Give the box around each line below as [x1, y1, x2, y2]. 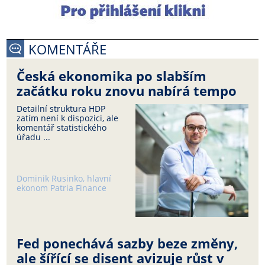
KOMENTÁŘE [28, 40, 107, 59]
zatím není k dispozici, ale [17, 112, 119, 124]
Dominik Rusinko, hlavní [17, 172, 112, 184]
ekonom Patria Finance [17, 182, 107, 193]
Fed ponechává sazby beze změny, [17, 234, 238, 253]
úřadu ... [17, 131, 51, 143]
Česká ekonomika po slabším [17, 67, 207, 86]
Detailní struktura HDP [17, 103, 106, 115]
